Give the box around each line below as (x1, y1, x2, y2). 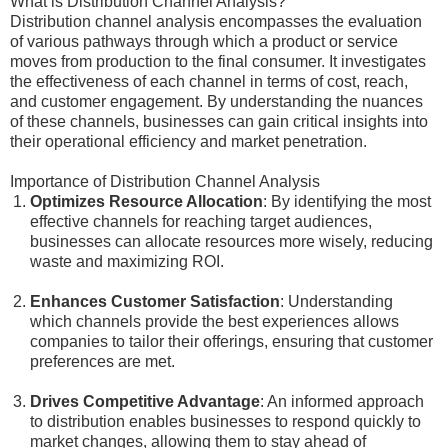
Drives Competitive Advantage (30, 393, 260, 410)
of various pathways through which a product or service (10, 33, 398, 50)
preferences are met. (30, 353, 175, 370)
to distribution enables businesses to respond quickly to (30, 413, 421, 430)
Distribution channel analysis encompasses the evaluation (10, 13, 422, 30)
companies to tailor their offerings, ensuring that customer (30, 333, 433, 350)
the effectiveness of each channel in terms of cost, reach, (10, 73, 408, 90)
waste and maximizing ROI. (30, 253, 224, 270)
